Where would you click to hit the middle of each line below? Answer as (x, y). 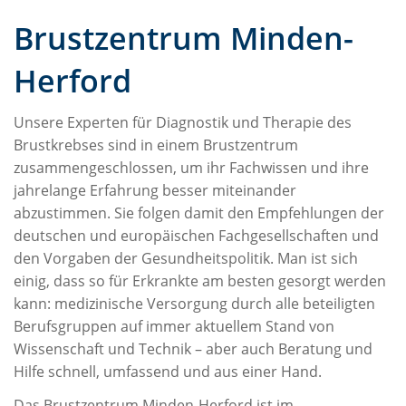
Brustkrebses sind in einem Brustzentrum (156, 145)
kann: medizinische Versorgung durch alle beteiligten (194, 303)
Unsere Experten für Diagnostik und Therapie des (183, 122)
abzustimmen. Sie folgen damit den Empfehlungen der (199, 213)
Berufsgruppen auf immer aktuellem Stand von (174, 326)
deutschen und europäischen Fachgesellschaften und (196, 235)
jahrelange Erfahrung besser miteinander (155, 190)
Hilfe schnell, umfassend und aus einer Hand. (168, 371)
